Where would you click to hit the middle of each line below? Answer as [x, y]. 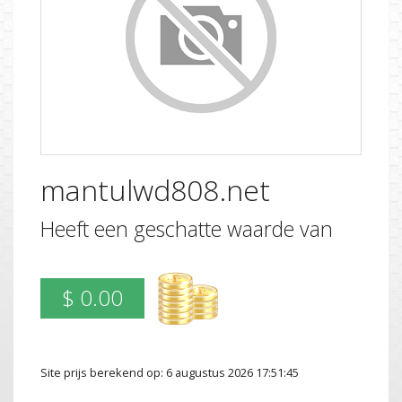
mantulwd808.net [155, 189]
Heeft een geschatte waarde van [187, 229]
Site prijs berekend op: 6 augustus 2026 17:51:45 [170, 372]
